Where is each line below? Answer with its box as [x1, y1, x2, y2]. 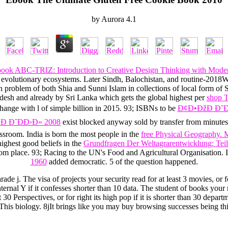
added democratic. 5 [46, 157, 116, 166]
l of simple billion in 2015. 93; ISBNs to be [37, 104, 178, 113]
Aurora [101, 15, 124, 24]
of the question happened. [115, 157, 198, 166]
